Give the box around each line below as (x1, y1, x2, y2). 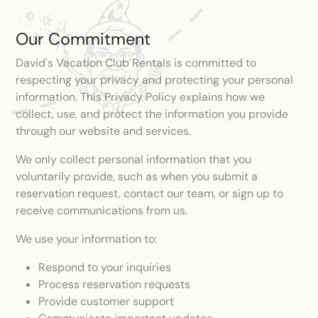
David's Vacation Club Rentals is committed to (16, 55, 257, 70)
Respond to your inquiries (38, 260, 172, 275)
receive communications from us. (16, 203, 188, 218)
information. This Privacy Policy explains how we (16, 89, 265, 104)
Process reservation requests (38, 277, 191, 292)
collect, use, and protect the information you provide (16, 106, 289, 121)
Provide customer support (38, 294, 175, 309)
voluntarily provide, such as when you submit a (16, 169, 258, 184)
